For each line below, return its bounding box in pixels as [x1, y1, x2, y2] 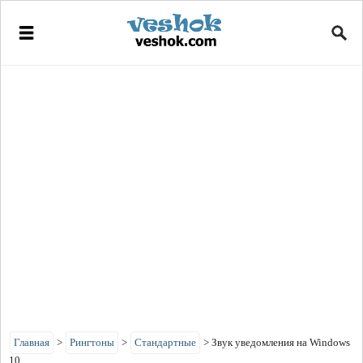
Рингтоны [70, 336, 114, 348]
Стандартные [135, 336, 196, 348]
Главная [14, 336, 49, 348]
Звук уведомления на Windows [211, 336, 350, 348]
